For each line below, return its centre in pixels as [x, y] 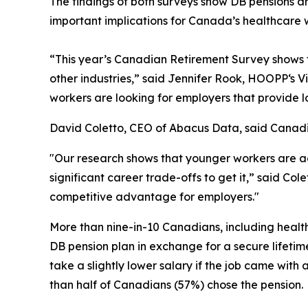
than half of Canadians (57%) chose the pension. [176, 285]
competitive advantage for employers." [154, 197]
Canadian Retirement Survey [192, 59]
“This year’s [82, 59]
